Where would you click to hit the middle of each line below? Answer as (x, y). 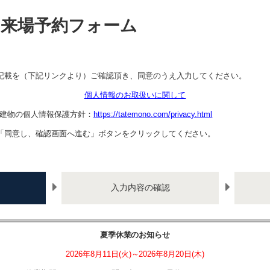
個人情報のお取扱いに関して (135, 95)
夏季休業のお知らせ (135, 234)
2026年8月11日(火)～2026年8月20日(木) (135, 254)
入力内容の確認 (140, 187)
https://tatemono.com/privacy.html (153, 114)
